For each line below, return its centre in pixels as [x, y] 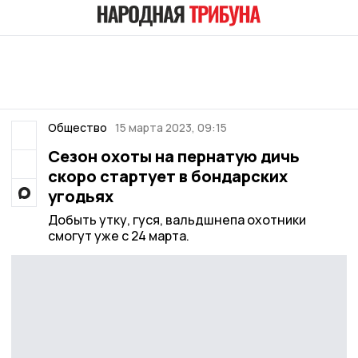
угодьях [80, 196]
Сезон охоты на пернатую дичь [173, 156]
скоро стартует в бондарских [167, 176]
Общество [77, 127]
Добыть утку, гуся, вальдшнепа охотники [177, 220]
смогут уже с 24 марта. [118, 236]
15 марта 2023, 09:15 [171, 127]
